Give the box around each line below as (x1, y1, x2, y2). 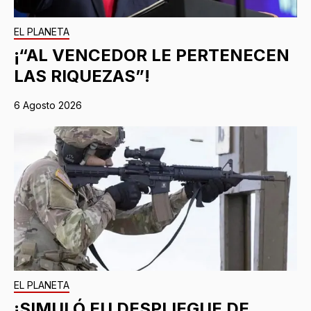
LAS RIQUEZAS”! (14, 66, 150, 87)
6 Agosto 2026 (14, 99, 82, 112)
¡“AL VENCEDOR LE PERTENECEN (14, 45, 289, 66)
